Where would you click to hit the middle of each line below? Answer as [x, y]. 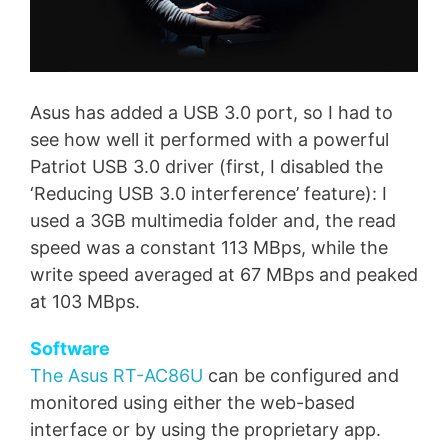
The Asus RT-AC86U [116, 375]
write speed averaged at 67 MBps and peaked [224, 275]
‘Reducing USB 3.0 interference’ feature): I [208, 194]
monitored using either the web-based [192, 402]
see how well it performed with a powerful [209, 140]
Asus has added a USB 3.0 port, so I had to [211, 113]
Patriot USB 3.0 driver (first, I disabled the [206, 167]
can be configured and [301, 375]
